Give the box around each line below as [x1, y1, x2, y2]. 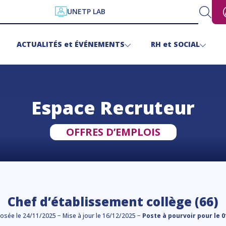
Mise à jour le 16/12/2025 [62, 211, 136, 220]
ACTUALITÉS [16, 39, 62, 49]
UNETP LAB [67, 7, 105, 16]
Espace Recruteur [31, 95, 195, 120]
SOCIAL [173, 39, 200, 49]
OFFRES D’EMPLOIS [66, 125, 160, 139]
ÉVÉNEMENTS [74, 39, 125, 49]
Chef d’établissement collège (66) [8, 193, 218, 210]
